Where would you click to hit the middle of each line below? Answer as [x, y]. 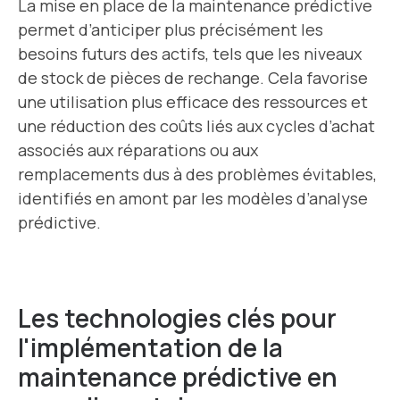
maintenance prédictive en [178, 377]
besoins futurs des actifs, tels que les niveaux [190, 54]
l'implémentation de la [150, 348]
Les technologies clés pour [177, 318]
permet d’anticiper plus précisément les [171, 30]
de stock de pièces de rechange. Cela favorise [193, 78]
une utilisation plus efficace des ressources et [193, 102]
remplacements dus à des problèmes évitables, [197, 175]
